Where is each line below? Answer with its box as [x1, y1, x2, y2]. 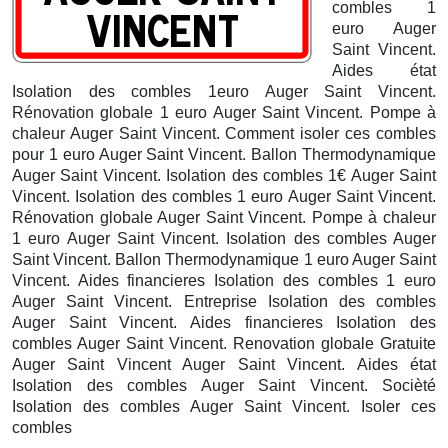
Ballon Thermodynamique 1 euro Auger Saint [115, 250, 437, 268]
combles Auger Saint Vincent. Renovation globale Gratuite [12, 334, 436, 352]
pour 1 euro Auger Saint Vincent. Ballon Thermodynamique [12, 145, 436, 163]
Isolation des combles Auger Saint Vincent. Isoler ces [12, 397, 436, 415]
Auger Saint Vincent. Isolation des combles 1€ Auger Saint [12, 166, 436, 184]
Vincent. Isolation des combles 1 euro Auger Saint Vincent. [12, 187, 436, 205]
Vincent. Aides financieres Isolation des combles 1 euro [12, 271, 436, 289]
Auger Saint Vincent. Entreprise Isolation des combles [12, 292, 436, 310]
